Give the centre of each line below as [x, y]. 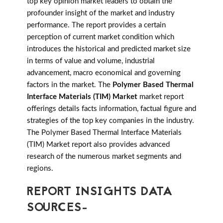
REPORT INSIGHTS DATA [100, 193]
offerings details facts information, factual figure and [111, 109]
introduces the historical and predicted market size [109, 49]
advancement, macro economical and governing [104, 73]
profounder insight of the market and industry [101, 13]
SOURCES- [57, 209]
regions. [40, 169]
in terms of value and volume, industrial [91, 61]
